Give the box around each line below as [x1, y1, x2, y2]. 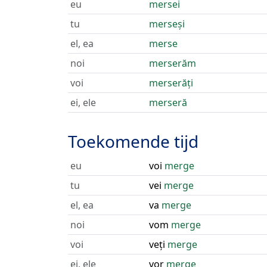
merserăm [149, 57, 196, 70]
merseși [149, 17, 185, 30]
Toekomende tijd [68, 130, 198, 153]
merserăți [149, 76, 193, 89]
